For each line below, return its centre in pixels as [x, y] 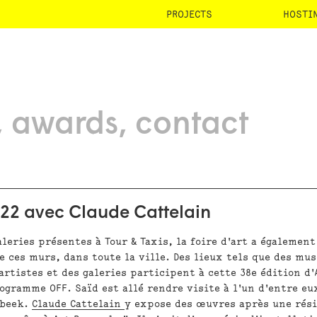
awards [65, 125]
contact [192, 125]
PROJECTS [189, 15]
